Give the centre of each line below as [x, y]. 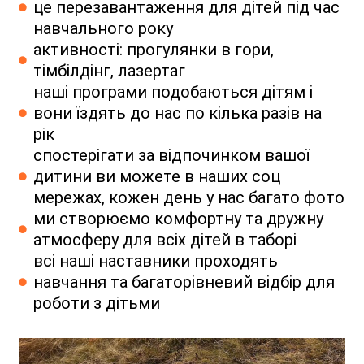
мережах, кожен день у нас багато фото [188, 198]
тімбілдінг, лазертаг [109, 71]
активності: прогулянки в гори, [153, 50]
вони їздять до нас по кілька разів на [177, 113]
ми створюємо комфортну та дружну [178, 219]
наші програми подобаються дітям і [173, 92]
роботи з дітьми [96, 303]
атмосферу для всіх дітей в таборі [165, 240]
